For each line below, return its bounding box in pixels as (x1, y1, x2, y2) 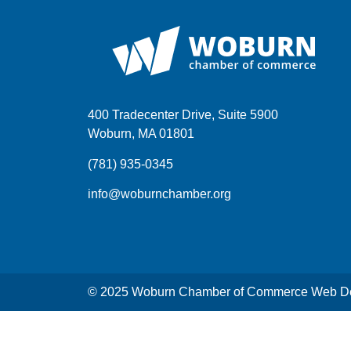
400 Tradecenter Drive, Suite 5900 (88, 108, 278, 122)
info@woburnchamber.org (88, 187, 231, 201)
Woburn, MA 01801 (88, 127, 194, 141)
